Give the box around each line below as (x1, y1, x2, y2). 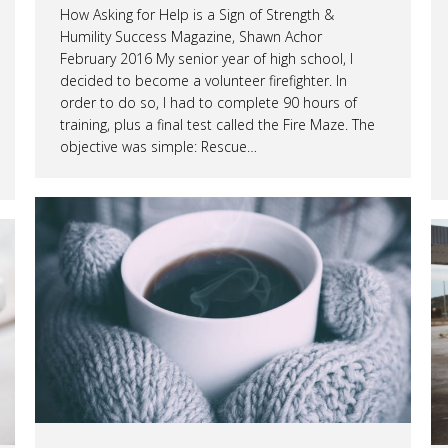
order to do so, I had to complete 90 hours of (60, 92, 357, 112)
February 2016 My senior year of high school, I (60, 48, 353, 68)
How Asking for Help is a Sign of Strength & (60, 4, 334, 24)
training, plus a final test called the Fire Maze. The (60, 114, 375, 134)
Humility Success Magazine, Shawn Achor (60, 26, 322, 46)
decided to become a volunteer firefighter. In (60, 70, 347, 90)
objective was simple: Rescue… (60, 136, 257, 156)
